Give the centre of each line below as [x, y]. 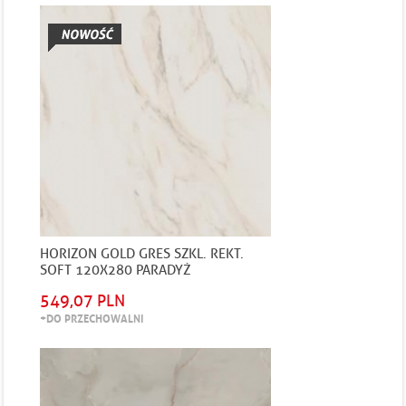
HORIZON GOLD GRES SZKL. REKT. [142, 254]
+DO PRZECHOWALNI [92, 318]
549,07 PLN [83, 301]
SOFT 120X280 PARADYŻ [116, 270]
